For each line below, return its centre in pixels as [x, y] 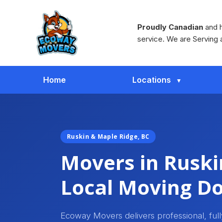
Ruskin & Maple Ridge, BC [108, 137]
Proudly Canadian [170, 27]
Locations [151, 80]
